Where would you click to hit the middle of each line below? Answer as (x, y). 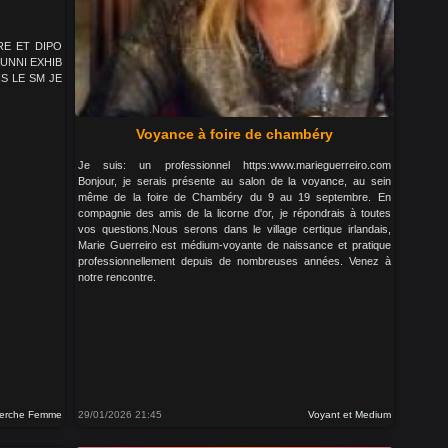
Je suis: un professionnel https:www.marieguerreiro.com (234, 165)
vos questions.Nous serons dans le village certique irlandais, (234, 229)
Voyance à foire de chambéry (234, 134)
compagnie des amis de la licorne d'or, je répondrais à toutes (234, 213)
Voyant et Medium (349, 414)
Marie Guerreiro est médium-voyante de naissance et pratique (234, 245)
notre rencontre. (117, 277)
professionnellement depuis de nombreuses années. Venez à (234, 261)
